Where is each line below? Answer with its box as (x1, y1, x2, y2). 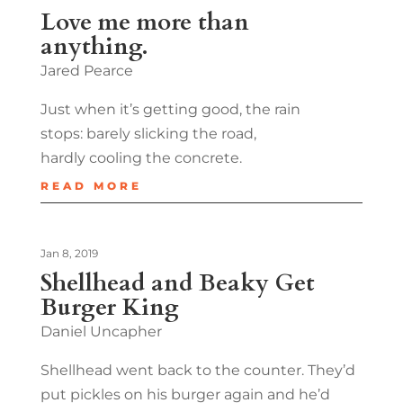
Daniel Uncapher (40, 322, 162, 340)
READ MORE (40, 178, 142, 193)
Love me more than (40, 5, 249, 38)
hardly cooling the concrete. (40, 148, 242, 166)
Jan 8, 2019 (40, 246, 98, 260)
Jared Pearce (40, 61, 133, 79)
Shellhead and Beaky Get (40, 266, 315, 299)
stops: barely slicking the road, (40, 124, 256, 142)
